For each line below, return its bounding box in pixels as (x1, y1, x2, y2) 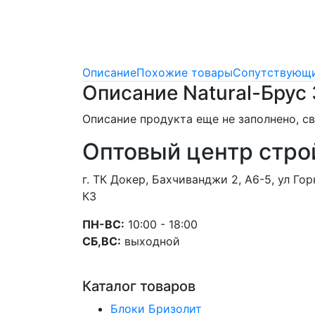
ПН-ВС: (82, 217, 124, 231)
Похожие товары (136, 65, 233, 79)
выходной (121, 233, 180, 248)
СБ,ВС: (82, 233, 121, 248)
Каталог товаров (82, 277, 195, 295)
